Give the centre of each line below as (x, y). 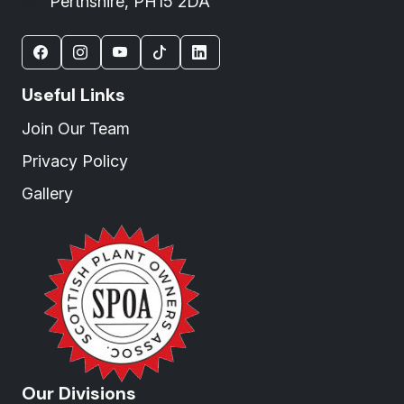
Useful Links (73, 95)
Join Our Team (76, 129)
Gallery (47, 193)
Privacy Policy (75, 161)
